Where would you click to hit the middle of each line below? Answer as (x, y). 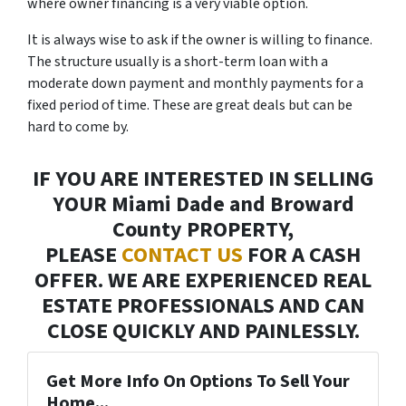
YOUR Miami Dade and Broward (203, 204)
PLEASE (83, 255)
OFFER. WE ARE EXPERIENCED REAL (203, 280)
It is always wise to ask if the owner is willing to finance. (200, 39)
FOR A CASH (302, 255)
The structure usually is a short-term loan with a (178, 61)
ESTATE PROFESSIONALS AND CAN (203, 305)
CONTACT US (182, 255)
